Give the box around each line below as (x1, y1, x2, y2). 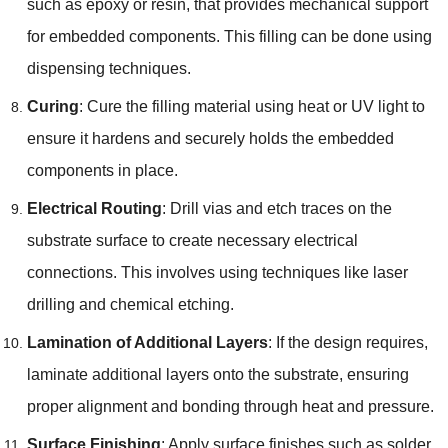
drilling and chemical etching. (26, 295, 234, 313)
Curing (26, 97, 79, 115)
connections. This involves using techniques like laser (26, 263, 408, 281)
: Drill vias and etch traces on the (161, 199, 392, 217)
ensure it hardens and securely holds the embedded (26, 129, 394, 147)
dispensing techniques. (26, 59, 191, 77)
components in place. (26, 161, 178, 179)
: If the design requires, (267, 333, 428, 351)
